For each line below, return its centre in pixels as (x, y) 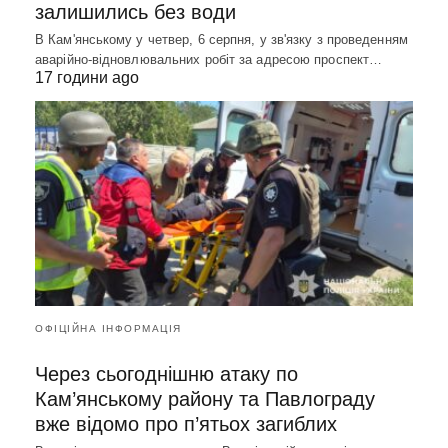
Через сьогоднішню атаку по (166, 374)
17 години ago (87, 77)
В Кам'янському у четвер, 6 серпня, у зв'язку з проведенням (221, 39)
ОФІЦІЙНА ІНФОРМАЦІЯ (108, 329)
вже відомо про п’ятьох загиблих (186, 424)
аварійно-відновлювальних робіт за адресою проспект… (209, 59)
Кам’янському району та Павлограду (205, 399)
